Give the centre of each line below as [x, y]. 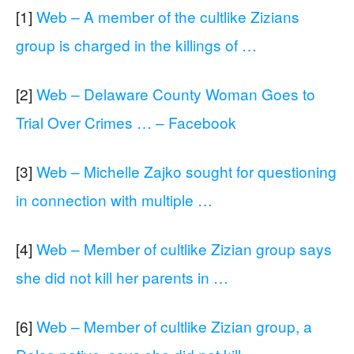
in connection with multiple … [114, 199]
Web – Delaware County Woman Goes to [176, 93]
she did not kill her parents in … [122, 277]
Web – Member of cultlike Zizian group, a [174, 326]
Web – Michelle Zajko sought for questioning [186, 171]
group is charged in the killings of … [136, 44]
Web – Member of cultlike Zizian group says [184, 248]
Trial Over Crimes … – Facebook [126, 122]
